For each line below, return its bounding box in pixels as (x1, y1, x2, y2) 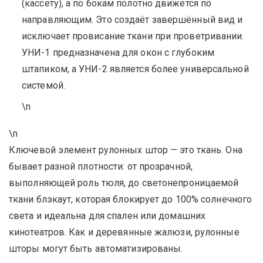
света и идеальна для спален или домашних (9, 210, 206, 221)
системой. (22, 80, 65, 91)
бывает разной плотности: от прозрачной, (9, 161, 193, 172)
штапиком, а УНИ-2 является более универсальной (22, 63, 249, 75)
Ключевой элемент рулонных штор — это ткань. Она (9, 144, 242, 156)
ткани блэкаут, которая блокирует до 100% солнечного (9, 194, 252, 205)
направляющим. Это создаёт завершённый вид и (22, 14, 243, 25)
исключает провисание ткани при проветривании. (22, 31, 244, 42)
